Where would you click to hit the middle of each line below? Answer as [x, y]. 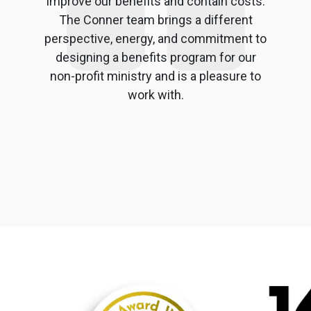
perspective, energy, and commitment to [155, 38]
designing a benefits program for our [155, 57]
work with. [155, 94]
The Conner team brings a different [155, 19]
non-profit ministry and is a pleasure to [155, 76]
